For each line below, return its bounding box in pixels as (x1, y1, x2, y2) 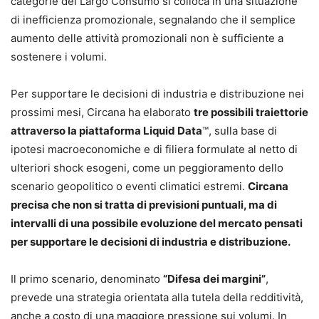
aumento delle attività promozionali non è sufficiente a (11, 31, 283, 46)
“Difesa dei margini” (163, 272, 266, 286)
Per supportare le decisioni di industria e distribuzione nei (11, 87, 304, 101)
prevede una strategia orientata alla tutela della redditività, (11, 291, 303, 305)
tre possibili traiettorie (194, 105, 308, 120)
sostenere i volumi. (11, 50, 107, 64)
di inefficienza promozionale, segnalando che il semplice (11, 13, 296, 27)
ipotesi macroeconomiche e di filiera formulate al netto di (11, 142, 298, 157)
